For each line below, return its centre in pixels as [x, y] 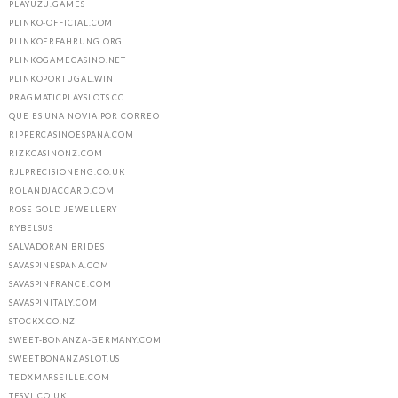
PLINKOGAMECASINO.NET [68, 60]
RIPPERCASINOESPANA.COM [72, 135]
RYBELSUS [32, 228]
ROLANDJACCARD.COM [62, 191]
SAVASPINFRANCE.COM [60, 284]
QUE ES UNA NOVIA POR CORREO [84, 116]
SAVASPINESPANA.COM [59, 266]
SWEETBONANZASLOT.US [65, 359]
